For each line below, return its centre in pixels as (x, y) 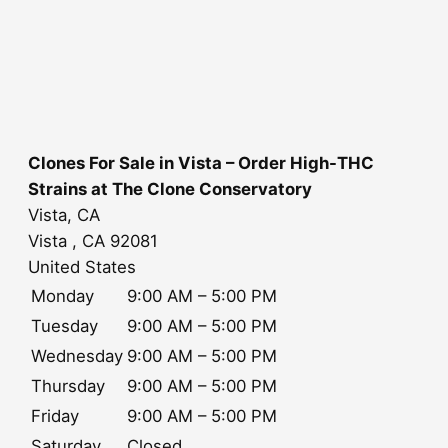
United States (82, 267)
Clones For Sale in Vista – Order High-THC (201, 163)
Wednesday (77, 356)
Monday (62, 296)
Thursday (68, 386)
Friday (55, 416)
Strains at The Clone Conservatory (170, 189)
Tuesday (64, 326)
